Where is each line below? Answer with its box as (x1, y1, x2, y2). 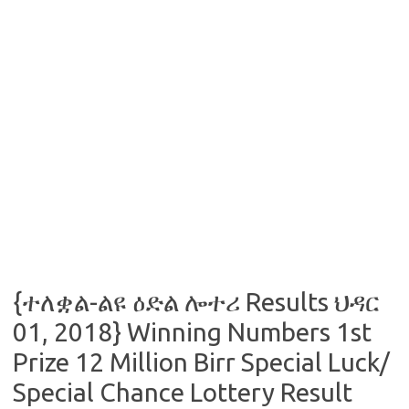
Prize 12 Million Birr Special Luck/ (13, 348, 390, 376)
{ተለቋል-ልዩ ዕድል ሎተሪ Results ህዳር (13, 288, 380, 316)
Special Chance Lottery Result (13, 378, 352, 406)
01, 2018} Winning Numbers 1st (13, 318, 372, 346)
